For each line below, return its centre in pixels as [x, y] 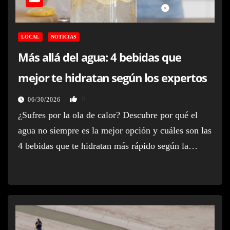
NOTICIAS [64, 36]
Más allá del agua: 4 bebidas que [100, 57]
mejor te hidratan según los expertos [113, 77]
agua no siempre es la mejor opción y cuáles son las [115, 130]
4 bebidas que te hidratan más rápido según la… [108, 146]
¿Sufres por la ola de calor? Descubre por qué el [108, 115]
